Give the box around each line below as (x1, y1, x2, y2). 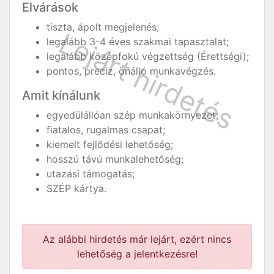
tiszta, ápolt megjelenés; (46, 21, 159, 33)
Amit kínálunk (22, 88, 100, 103)
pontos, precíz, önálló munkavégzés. (46, 65, 216, 77)
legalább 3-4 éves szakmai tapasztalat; (46, 35, 229, 48)
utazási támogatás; (46, 168, 135, 180)
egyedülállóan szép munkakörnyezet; (46, 109, 218, 121)
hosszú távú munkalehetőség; (46, 153, 183, 165)
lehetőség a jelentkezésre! (76, 248, 198, 260)
